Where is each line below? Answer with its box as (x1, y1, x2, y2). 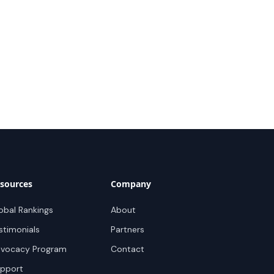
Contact (111, 243, 145, 255)
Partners (111, 224, 145, 235)
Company (111, 178, 152, 190)
